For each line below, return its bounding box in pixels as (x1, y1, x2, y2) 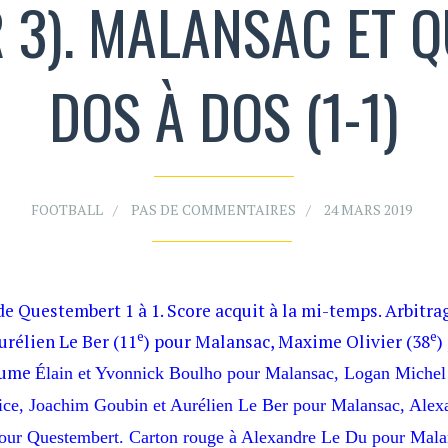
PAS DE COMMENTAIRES (131, 200, 296, 219)
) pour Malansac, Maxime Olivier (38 (144, 329, 430, 353)
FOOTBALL (31, 200, 103, 219)
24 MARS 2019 (324, 200, 412, 219)
